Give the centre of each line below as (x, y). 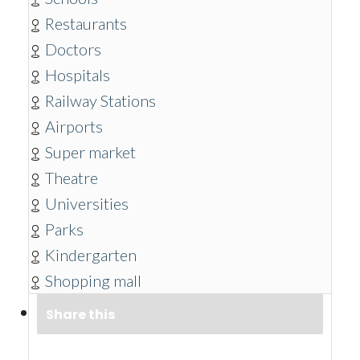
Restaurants (86, 23)
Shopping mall (93, 280)
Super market (90, 152)
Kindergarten (91, 255)
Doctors (73, 49)
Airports (74, 126)
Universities (87, 203)
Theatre (72, 178)
